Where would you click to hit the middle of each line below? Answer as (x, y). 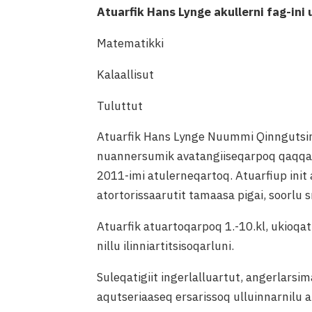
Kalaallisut (126, 74)
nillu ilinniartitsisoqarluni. (166, 246)
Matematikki (131, 43)
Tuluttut (120, 106)
